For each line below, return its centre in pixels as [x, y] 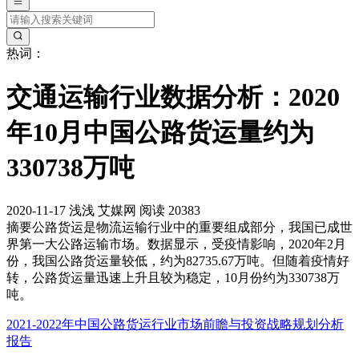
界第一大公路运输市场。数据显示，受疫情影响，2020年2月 [176, 244]
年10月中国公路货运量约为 [160, 132]
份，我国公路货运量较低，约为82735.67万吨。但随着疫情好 [178, 261]
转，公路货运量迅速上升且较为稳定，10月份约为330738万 [173, 278]
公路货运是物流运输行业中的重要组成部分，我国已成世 [192, 228]
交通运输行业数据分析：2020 [173, 97]
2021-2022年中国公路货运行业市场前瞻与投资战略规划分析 [175, 325]
